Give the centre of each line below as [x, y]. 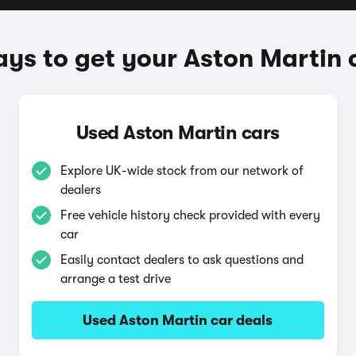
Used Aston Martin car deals [178, 320]
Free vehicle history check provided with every [190, 215]
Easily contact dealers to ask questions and [182, 260]
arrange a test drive [115, 279]
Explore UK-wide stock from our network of [182, 171]
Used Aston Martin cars [178, 133]
